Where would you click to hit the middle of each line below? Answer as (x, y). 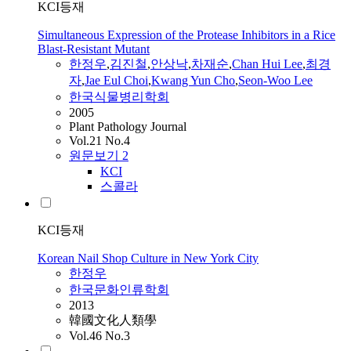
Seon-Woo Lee (275, 81)
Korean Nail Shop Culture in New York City (148, 259)
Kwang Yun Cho (193, 81)
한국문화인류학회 (119, 290)
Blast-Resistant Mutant (94, 49)
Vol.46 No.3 (100, 336)
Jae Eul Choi (116, 81)
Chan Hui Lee (267, 64)
